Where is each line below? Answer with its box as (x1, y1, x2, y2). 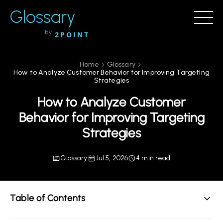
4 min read (136, 154, 171, 162)
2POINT (55, 30, 90, 39)
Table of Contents (10, 193, 86, 204)
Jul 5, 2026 (95, 154, 128, 162)
